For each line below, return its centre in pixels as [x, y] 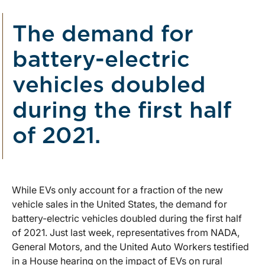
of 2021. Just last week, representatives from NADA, [126, 233]
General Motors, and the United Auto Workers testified [130, 247]
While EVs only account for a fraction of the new [117, 190]
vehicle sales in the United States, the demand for [119, 204]
